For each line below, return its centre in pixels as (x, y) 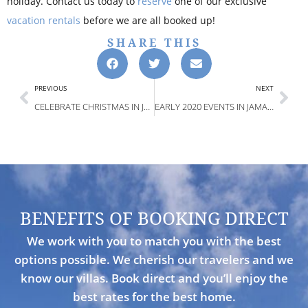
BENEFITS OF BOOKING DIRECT (154, 218)
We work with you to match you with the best (154, 241)
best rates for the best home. (154, 296)
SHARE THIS (154, 42)
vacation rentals (44, 20)
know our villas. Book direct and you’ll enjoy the (154, 278)
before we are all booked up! (148, 20)
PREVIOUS (51, 88)
